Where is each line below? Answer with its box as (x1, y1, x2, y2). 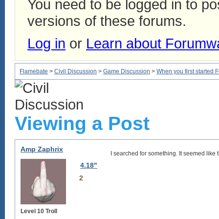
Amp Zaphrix (21, 145, 63, 153)
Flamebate (20, 68, 48, 75)
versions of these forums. (27, 13, 186, 29)
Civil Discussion (54, 68, 97, 75)
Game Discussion (103, 68, 150, 75)
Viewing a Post (15, 113, 150, 134)
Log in (27, 35, 66, 51)
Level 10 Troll (21, 208, 57, 215)
